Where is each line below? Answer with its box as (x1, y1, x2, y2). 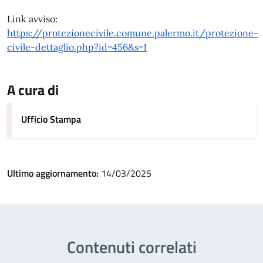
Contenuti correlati (66, 234, 197, 259)
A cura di (7, 79, 59, 100)
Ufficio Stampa (21, 112, 81, 126)
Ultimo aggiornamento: (7, 166, 101, 180)
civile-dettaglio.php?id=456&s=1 (7, 41, 147, 53)
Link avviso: (7, 13, 58, 25)
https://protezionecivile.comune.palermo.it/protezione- (7, 27, 258, 39)
